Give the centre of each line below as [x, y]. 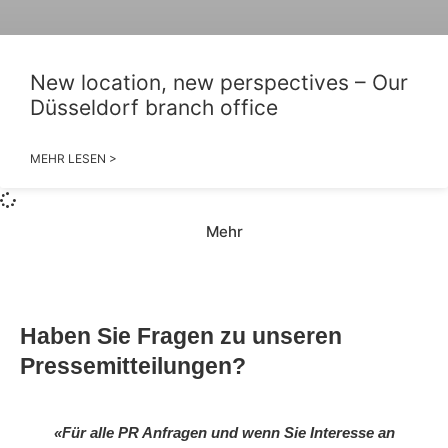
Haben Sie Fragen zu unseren [181, 335]
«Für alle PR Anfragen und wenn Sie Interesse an [224, 432]
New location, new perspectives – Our [219, 82]
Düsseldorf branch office [154, 107]
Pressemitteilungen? [133, 365]
